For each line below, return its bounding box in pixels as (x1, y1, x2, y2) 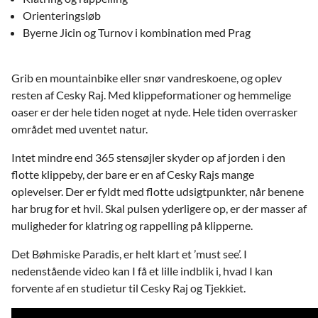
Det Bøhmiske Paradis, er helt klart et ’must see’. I (11, 247, 247, 261)
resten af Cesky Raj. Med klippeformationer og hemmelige (11, 88, 291, 102)
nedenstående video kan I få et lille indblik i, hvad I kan (11, 264, 273, 278)
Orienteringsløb (23, 9, 101, 22)
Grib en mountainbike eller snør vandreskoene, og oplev (11, 71, 282, 84)
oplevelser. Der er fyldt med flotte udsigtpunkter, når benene (11, 185, 304, 198)
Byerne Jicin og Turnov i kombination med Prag (23, 26, 251, 39)
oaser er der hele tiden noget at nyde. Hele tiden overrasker (11, 105, 297, 119)
